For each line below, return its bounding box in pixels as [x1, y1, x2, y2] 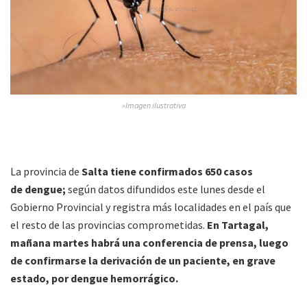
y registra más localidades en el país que [103, 199, 291, 214]
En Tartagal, [205, 217, 269, 232]
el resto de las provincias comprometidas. [10, 217, 205, 232]
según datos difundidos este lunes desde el [66, 182, 265, 196]
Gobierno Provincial [10, 199, 103, 214]
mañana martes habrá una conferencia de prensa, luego [10, 235, 288, 249]
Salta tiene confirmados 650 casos [79, 164, 253, 178]
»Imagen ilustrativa [121, 99, 186, 110]
